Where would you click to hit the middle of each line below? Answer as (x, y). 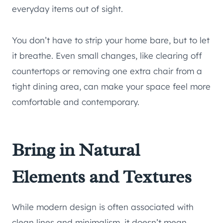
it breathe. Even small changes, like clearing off (107, 56)
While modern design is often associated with (103, 207)
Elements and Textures (102, 177)
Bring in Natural (76, 150)
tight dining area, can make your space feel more (111, 87)
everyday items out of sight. (67, 9)
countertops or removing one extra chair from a (107, 71)
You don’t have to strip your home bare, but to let (111, 40)
